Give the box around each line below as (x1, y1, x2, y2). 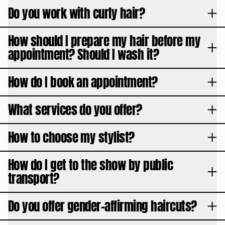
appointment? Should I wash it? (8, 45, 159, 64)
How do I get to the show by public (8, 155, 173, 175)
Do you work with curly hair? (8, 4, 145, 23)
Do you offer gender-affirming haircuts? (8, 196, 197, 216)
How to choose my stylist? (8, 128, 135, 147)
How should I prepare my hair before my (8, 31, 201, 51)
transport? (8, 169, 59, 188)
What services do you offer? (8, 100, 142, 120)
